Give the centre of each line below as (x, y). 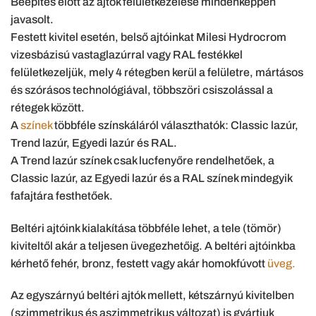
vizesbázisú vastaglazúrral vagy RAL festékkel (127, 54)
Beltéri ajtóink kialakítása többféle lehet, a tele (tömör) (146, 228)
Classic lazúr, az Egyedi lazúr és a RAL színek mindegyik (151, 178)
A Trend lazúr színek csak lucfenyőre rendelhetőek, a (142, 160)
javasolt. (32, 19)
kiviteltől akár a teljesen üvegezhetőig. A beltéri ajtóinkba (153, 245)
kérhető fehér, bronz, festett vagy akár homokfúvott (139, 263)
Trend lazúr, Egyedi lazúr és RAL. (94, 142)
